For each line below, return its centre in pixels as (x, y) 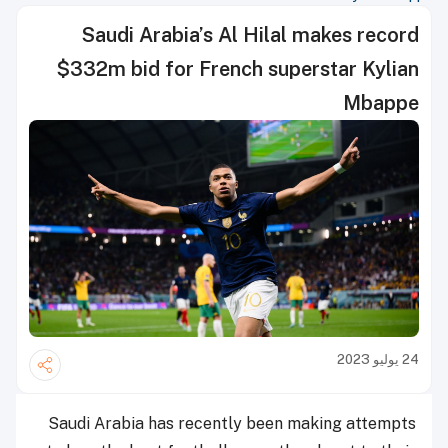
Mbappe (381, 103)
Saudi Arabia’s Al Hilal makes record (250, 35)
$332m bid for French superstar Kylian (237, 69)
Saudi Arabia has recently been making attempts (232, 423)
